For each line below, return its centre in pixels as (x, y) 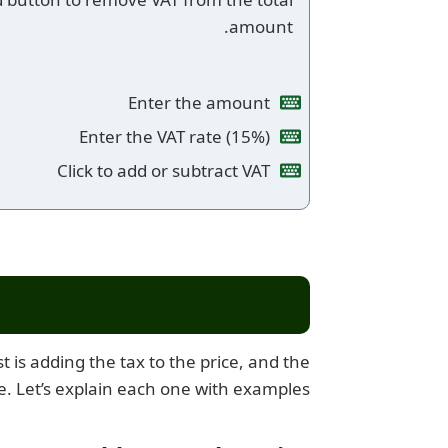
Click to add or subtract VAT (163, 170)
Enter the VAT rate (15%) (174, 136)
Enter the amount (199, 102)
